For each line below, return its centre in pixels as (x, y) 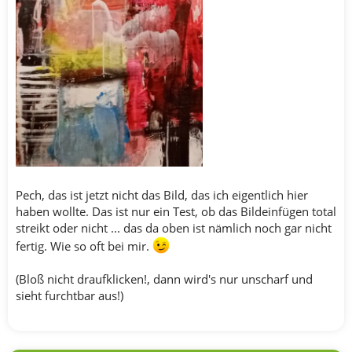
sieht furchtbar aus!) (70, 296)
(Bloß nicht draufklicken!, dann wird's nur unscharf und (164, 279)
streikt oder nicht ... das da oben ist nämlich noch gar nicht (174, 228)
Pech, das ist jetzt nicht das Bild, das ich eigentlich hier (162, 195)
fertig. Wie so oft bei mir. (84, 246)
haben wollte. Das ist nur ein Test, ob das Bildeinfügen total (176, 212)
